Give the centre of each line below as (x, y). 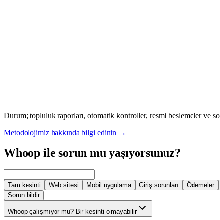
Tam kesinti (24, 185)
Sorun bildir (24, 195)
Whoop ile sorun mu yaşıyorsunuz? (92, 153)
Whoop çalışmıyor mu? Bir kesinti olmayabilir (72, 212)
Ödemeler (200, 185)
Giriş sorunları (159, 185)
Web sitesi (64, 185)
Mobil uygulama (109, 185)
